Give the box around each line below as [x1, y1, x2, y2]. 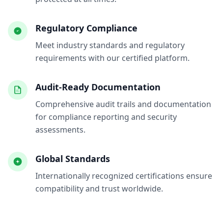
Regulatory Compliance [35, 22, 137, 34]
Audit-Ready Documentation [35, 81, 161, 93]
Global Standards [35, 153, 110, 165]
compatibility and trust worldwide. [35, 183, 163, 194]
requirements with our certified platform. [35, 53, 190, 63]
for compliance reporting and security [35, 111, 177, 122]
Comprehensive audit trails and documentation [35, 99, 211, 110]
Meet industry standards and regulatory [35, 40, 185, 51]
